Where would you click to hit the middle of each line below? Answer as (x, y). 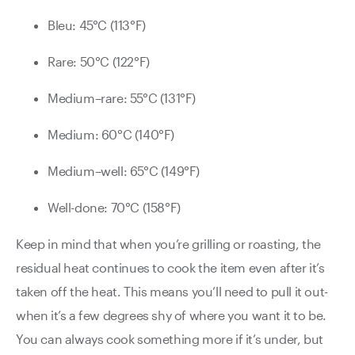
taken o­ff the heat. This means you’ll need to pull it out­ (172, 291)
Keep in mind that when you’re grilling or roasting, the (169, 243)
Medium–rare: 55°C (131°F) (123, 97)
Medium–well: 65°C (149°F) (125, 170)
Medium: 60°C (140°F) (113, 134)
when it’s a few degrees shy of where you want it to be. (172, 315)
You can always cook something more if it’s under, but (170, 338)
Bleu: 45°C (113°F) (98, 25)
